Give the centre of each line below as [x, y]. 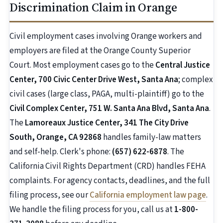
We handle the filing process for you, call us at [92, 210]
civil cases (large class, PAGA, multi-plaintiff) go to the [107, 94]
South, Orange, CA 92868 [56, 138]
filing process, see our [50, 195]
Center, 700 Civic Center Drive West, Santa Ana [94, 80]
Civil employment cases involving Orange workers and [106, 37]
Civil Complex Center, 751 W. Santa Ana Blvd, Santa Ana [109, 109]
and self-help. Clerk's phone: [61, 152]
